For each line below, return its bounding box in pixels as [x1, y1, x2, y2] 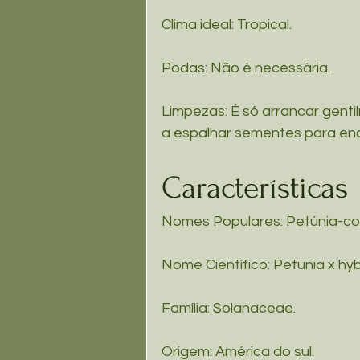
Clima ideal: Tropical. [162, 17, 292, 33]
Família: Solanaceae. [162, 301, 296, 317]
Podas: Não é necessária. [162, 60, 333, 76]
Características [162, 170, 348, 207]
